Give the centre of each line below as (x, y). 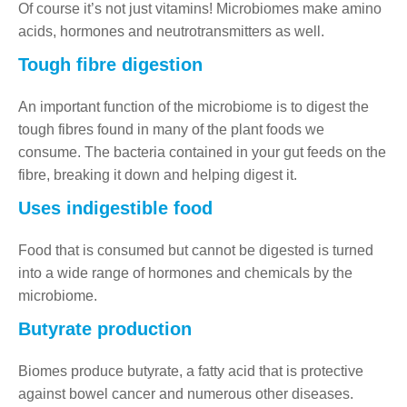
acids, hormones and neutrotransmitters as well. (171, 31)
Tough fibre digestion (110, 64)
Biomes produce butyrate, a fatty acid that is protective (191, 371)
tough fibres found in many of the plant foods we (171, 129)
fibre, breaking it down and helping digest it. (158, 174)
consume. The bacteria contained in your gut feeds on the (202, 152)
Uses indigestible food (115, 208)
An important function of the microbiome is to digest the (194, 106)
